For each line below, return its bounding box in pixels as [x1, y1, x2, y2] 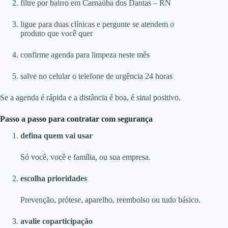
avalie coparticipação [20, 217, 93, 226]
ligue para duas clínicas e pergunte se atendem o [20, 20, 174, 29]
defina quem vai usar [20, 131, 93, 140]
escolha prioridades [20, 174, 87, 183]
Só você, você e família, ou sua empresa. [20, 153, 151, 162]
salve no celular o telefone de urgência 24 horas [20, 72, 173, 81]
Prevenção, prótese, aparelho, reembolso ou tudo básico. [20, 195, 201, 205]
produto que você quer [20, 29, 93, 38]
